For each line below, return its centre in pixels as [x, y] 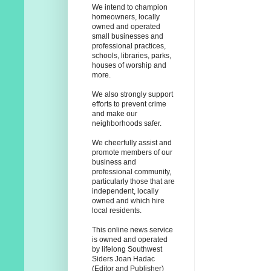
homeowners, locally [126, 17]
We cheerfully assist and [132, 143]
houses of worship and [129, 66]
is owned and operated [130, 240]
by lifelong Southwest [127, 250]
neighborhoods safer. [127, 124]
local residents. [117, 211]
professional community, [132, 172]
